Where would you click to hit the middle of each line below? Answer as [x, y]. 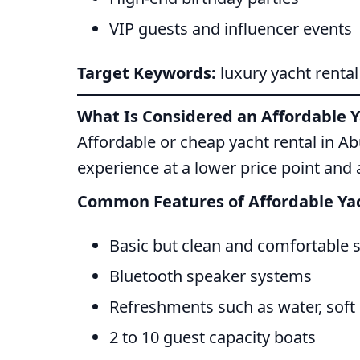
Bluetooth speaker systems [211, 276]
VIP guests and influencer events [231, 29]
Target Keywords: [147, 73]
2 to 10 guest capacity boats [213, 337]
